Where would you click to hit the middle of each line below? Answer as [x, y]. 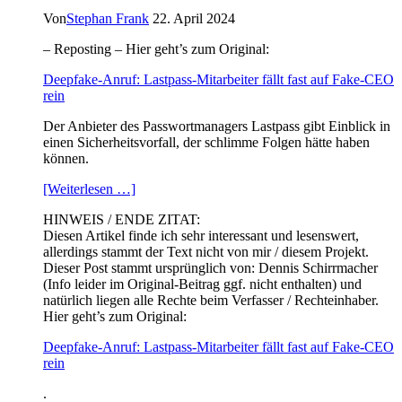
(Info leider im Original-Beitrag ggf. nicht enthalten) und [202, 284]
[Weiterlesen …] [89, 189]
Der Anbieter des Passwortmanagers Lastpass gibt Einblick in [217, 127]
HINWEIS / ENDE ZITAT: [122, 220]
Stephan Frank [108, 19]
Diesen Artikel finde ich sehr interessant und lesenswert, [201, 236]
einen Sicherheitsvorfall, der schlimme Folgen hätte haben [206, 143]
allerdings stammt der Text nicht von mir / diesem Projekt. [206, 252]
